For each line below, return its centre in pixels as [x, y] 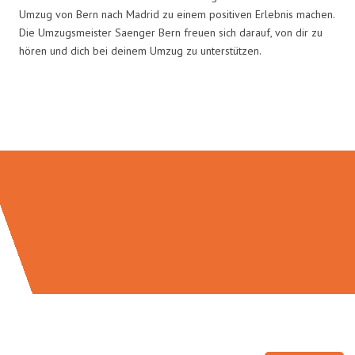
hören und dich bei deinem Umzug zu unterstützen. [140, 50]
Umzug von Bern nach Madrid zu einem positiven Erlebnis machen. [177, 14]
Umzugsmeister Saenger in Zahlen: [177, 117]
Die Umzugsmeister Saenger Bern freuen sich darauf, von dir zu [171, 32]
